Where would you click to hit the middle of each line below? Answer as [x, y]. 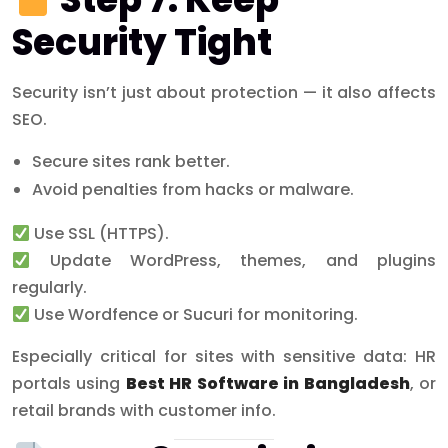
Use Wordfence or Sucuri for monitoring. [194, 315]
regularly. [49, 288]
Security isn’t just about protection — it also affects [224, 93]
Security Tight [142, 43]
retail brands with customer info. [144, 411]
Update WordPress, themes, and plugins [233, 261]
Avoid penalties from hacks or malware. [193, 190]
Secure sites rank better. [131, 162]
